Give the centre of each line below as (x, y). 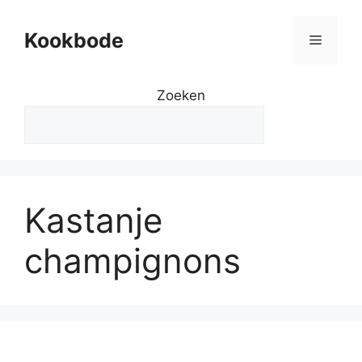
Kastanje (93, 220)
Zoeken (181, 95)
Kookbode (74, 40)
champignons (133, 260)
